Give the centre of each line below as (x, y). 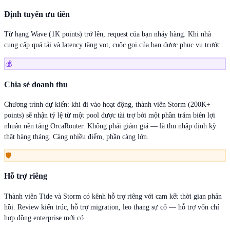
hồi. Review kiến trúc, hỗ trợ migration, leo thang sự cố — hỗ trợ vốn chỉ (112, 207)
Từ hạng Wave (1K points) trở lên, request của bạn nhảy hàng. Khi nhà (108, 34)
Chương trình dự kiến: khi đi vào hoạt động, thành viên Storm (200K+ (107, 105)
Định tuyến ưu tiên (37, 14)
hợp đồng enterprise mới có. (45, 218)
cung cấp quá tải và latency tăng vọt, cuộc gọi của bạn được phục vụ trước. (113, 45)
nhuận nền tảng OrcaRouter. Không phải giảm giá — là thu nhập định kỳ (110, 126)
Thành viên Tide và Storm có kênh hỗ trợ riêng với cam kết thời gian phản (113, 196)
